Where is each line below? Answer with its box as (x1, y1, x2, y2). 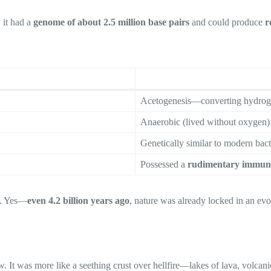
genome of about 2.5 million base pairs (33, 16, 189, 27)
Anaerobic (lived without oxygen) (140, 116, 270, 127)
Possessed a (140, 158, 188, 169)
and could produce (189, 16, 265, 27)
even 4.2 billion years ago (27, 195, 129, 206)
